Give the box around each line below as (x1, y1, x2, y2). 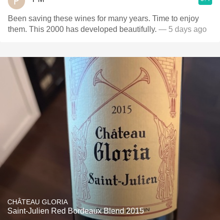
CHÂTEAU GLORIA (7, 198, 68, 206)
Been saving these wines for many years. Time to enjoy (8, 14, 199, 23)
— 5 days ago (159, 25, 207, 33)
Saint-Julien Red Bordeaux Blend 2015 (7, 207, 144, 215)
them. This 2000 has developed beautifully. (8, 25, 159, 33)
